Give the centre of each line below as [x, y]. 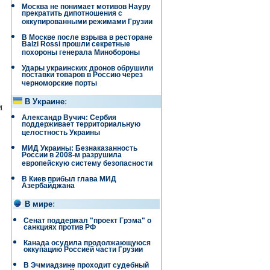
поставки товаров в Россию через [82, 76]
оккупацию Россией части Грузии [83, 251]
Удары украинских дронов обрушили [87, 68]
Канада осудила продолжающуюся [87, 243]
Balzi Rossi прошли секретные [76, 46]
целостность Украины [61, 134]
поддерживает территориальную [81, 126]
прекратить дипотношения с [72, 15]
